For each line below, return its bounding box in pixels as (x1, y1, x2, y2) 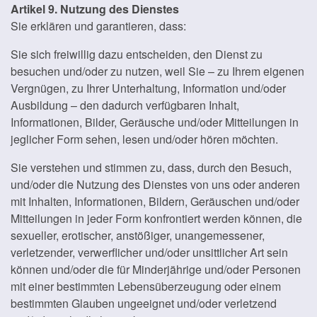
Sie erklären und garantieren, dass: (11, 18, 186, 34)
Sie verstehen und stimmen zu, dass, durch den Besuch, (11, 159, 292, 175)
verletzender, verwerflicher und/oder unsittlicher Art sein (11, 244, 288, 260)
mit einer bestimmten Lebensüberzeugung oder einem (11, 278, 281, 294)
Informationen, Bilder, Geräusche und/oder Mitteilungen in (11, 114, 299, 130)
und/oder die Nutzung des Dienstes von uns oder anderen (11, 176, 300, 192)
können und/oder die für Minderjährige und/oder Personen (11, 261, 301, 277)
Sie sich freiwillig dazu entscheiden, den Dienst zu (11, 46, 263, 62)
